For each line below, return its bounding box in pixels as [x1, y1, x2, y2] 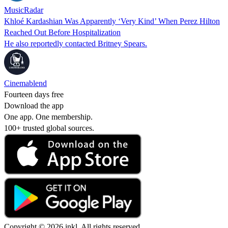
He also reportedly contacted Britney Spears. [4, 39, 147, 48]
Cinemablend [4, 78, 47, 88]
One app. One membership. [4, 112, 93, 121]
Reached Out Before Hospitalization [4, 27, 121, 37]
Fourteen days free [4, 90, 64, 99]
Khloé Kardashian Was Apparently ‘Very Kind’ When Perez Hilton [4, 16, 220, 25]
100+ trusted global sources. [4, 123, 94, 132]
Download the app [4, 101, 64, 110]
